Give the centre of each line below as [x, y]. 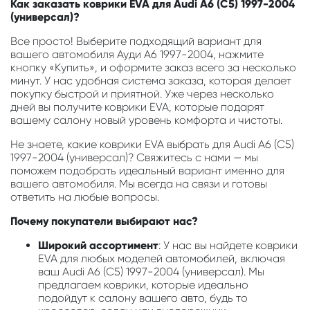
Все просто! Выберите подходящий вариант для [136, 42]
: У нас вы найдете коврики [228, 246]
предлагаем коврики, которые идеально [143, 285]
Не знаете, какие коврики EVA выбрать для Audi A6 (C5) [152, 145]
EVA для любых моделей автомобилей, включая [162, 259]
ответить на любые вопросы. [85, 197]
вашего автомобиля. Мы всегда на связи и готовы [139, 184]
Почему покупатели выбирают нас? [104, 221]
